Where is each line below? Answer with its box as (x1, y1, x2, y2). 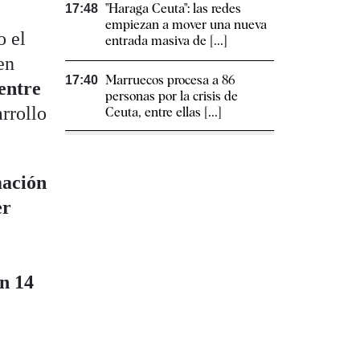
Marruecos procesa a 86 (105, 72, 235, 88)
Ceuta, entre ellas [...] (105, 104, 222, 121)
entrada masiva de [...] (105, 33, 227, 49)
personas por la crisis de (105, 88, 238, 104)
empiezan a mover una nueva (105, 17, 267, 33)
